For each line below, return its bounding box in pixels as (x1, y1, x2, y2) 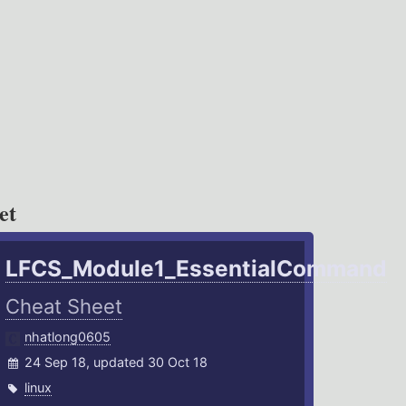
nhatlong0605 (24, 329, 111, 345)
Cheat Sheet (5, 295, 123, 319)
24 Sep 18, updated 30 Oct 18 (24, 354, 208, 371)
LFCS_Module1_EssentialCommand (5, 255, 388, 283)
